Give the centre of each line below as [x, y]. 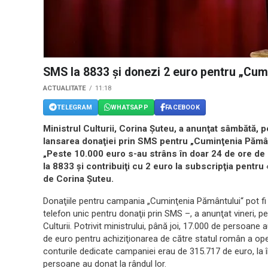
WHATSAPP [130, 107]
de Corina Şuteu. [78, 179]
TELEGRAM [74, 107]
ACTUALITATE [65, 89]
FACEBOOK [182, 107]
